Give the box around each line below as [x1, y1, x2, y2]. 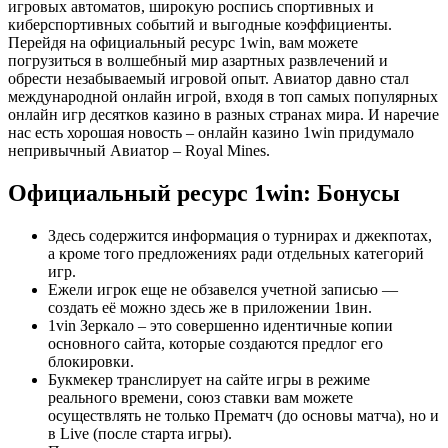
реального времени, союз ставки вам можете [48, 388, 353, 406]
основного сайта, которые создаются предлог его [48, 334, 383, 352]
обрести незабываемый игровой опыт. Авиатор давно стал [8, 69, 409, 87]
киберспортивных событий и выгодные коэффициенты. [8, 15, 392, 33]
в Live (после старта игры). [48, 424, 232, 442]
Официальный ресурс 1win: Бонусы [8, 179, 400, 206]
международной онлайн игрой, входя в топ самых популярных [8, 87, 438, 105]
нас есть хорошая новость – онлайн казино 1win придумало [8, 123, 414, 141]
